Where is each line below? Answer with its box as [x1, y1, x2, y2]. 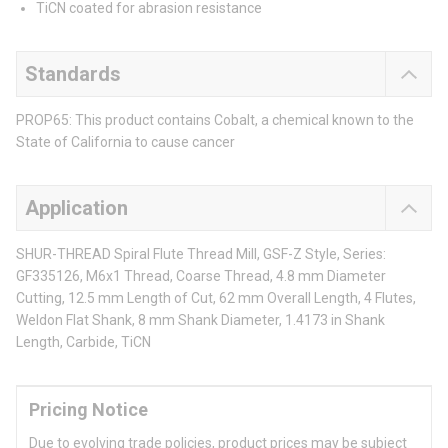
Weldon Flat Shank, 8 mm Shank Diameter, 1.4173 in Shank [16, 312, 385, 329]
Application [25, 196, 128, 221]
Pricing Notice [29, 399, 148, 421]
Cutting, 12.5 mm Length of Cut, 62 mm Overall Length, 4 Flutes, [16, 290, 416, 307]
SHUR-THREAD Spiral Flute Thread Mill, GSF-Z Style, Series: [16, 246, 386, 263]
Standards [25, 62, 121, 87]
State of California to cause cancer [16, 134, 235, 151]
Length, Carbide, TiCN [16, 334, 151, 351]
